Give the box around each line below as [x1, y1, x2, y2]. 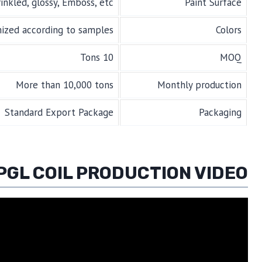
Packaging [198, 106, 242, 119]
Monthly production [157, 78, 242, 92]
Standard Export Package [4, 106, 113, 119]
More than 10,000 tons [15, 78, 113, 92]
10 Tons [102, 51, 113, 64]
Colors [215, 23, 242, 37]
